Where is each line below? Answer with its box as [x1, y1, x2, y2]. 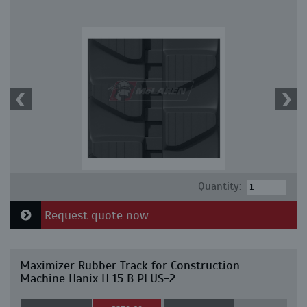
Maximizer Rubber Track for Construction [20, 258, 240, 273]
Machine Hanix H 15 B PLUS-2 [20, 271, 175, 286]
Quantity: [197, 180, 241, 193]
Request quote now [41, 208, 149, 223]
